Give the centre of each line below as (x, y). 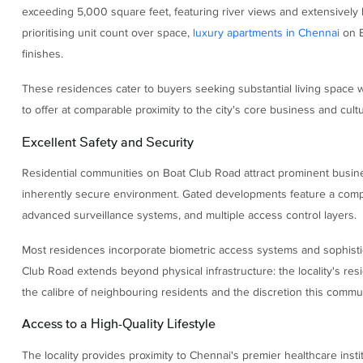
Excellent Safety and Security (107, 141)
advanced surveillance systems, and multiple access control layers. (189, 215)
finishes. (42, 54)
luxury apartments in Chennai (266, 33)
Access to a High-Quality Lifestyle (118, 324)
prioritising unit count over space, (107, 33)
